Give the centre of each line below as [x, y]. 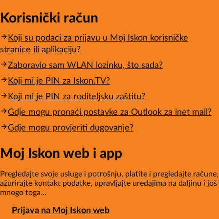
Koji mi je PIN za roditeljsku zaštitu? [77, 97]
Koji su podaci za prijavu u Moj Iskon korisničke [98, 38]
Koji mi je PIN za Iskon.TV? [59, 81]
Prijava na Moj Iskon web [61, 211]
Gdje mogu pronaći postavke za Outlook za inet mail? [110, 112]
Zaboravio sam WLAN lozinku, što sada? [85, 65]
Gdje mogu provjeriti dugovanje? [71, 128]
